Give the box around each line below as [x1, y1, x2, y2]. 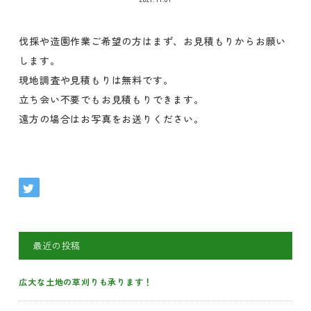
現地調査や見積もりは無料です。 [19, 72, 174, 87]
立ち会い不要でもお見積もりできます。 [19, 92, 204, 106]
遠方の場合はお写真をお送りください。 [19, 111, 204, 126]
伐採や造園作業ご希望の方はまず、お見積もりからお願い [19, 33, 287, 48]
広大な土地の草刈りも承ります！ [19, 275, 153, 287]
